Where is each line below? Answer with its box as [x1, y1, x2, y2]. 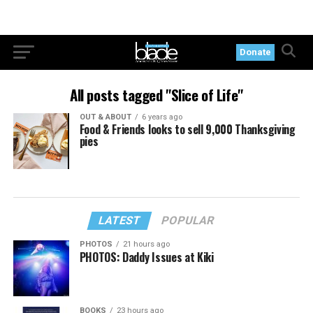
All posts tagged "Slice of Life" [70, 84, 243, 105]
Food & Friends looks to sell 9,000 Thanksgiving [79, 121, 296, 138]
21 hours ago [122, 239, 170, 249]
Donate [240, 47, 272, 57]
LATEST [97, 213, 143, 227]
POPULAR [160, 213, 217, 227]
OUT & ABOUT [79, 112, 131, 122]
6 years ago [141, 112, 182, 122]
